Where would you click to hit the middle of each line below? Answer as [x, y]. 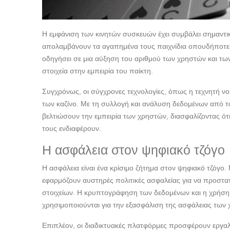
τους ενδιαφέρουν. [72, 129]
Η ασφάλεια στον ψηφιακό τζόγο [133, 150]
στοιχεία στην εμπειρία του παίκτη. [98, 71]
